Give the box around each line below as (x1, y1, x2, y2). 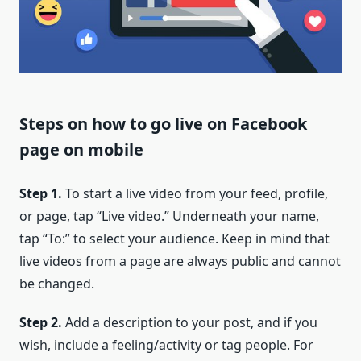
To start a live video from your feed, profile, (65, 184, 328, 202)
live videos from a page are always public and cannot (19, 251, 341, 270)
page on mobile (19, 138, 143, 160)
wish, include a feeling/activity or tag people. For (19, 335, 313, 354)
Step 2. (19, 313, 65, 331)
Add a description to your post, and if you (65, 313, 317, 331)
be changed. (19, 274, 94, 293)
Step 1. (19, 184, 65, 202)
